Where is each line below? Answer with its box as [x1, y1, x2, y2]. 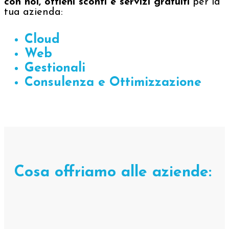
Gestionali [25, 62, 85, 75]
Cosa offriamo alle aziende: [14, 165, 212, 180]
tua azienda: [4, 7, 66, 17]
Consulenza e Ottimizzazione [25, 76, 201, 89]
